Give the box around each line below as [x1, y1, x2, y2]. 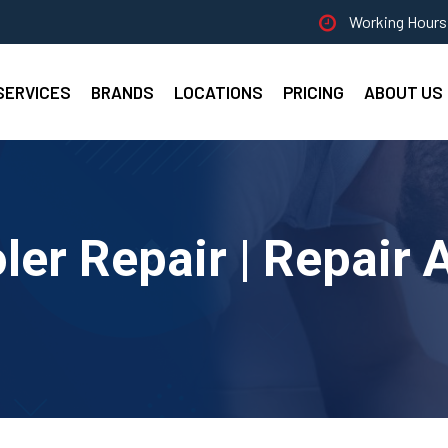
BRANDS [91, 82, 154, 102]
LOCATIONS [174, 82, 263, 102]
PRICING [283, 82, 344, 102]
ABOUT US [364, 82, 443, 102]
